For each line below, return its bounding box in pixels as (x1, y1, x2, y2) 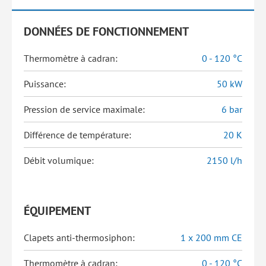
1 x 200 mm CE (180, 232, 242, 243)
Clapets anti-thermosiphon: (24, 232, 135, 243)
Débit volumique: (24, 154, 94, 166)
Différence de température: (24, 129, 131, 141)
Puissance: (24, 78, 66, 90)
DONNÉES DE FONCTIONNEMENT (24, 24, 189, 39)
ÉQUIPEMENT (24, 203, 91, 218)
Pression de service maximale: (24, 103, 145, 115)
